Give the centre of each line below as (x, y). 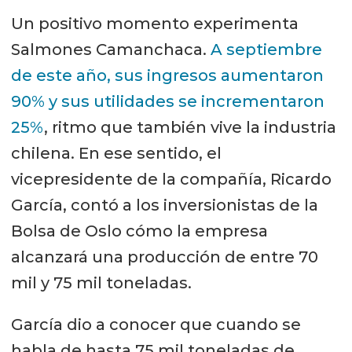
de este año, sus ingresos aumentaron (167, 76)
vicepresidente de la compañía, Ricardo (171, 180)
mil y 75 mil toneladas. (101, 283)
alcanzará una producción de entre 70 (164, 257)
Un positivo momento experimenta (154, 24)
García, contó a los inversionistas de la (164, 205)
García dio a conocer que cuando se (156, 325)
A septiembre (266, 50)
